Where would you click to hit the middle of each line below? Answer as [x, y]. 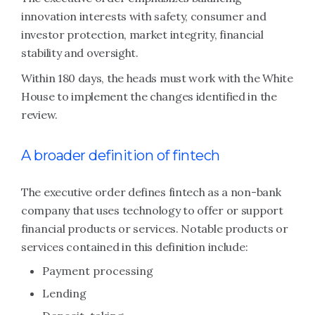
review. [39, 115]
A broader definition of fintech [121, 155]
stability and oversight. [80, 53]
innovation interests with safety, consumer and [144, 16]
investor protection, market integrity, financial [142, 34]
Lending [64, 293]
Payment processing [98, 271]
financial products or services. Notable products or [155, 229]
